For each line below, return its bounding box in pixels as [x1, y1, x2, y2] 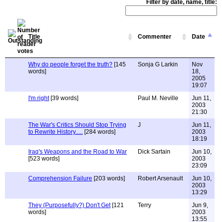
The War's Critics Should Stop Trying [28, 121, 126, 128]
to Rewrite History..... [28, 128, 83, 135]
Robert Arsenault [138, 174, 183, 182]
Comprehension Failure [28, 174, 92, 182]
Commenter [138, 33, 171, 40]
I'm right [28, 94, 49, 102]
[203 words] [92, 174, 125, 182]
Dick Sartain [138, 148, 170, 155]
